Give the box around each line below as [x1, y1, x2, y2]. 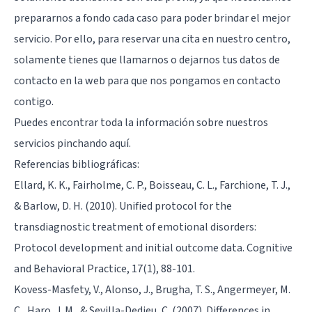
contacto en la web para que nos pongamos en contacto [14, 72, 281, 88]
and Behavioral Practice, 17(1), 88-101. [14, 260, 195, 276]
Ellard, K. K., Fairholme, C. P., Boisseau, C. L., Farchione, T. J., [14, 177, 290, 193]
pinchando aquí [57, 135, 129, 151]
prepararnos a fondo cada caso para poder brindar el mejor [14, 10, 290, 26]
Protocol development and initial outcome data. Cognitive [14, 240, 292, 256]
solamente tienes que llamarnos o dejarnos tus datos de [14, 52, 280, 68]
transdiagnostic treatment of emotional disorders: [14, 219, 256, 235]
